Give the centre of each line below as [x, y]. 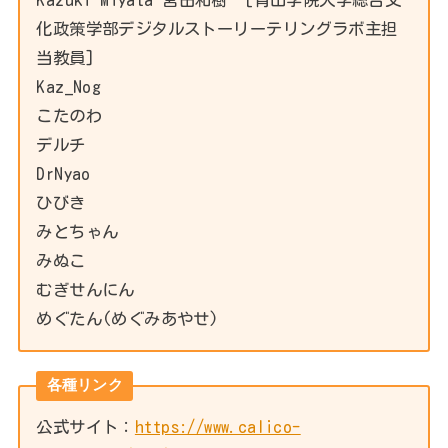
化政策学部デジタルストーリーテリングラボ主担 [217, 29]
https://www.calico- [217, 426]
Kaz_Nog [69, 87]
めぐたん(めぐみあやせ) [127, 319]
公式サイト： [85, 426]
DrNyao [63, 174]
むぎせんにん [85, 290]
